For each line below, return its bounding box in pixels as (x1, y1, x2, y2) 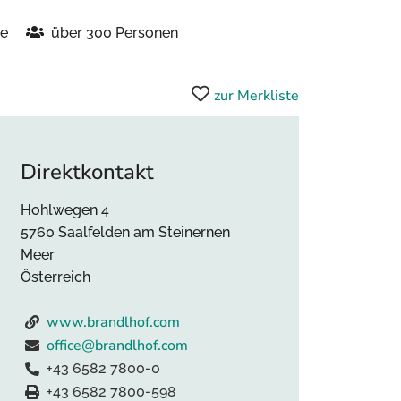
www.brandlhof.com (47, 312, 180, 332)
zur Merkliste (214, 86, 299, 106)
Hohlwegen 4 (21, 201, 109, 218)
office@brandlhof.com (47, 336, 188, 355)
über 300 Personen (51, 24, 178, 41)
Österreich (21, 269, 90, 286)
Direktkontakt (21, 158, 154, 186)
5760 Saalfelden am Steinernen (21, 224, 230, 241)
